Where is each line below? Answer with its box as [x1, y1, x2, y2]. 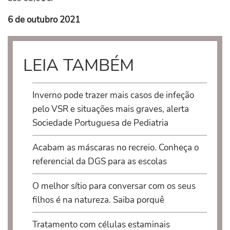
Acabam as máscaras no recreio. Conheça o [32, 142, 199, 154]
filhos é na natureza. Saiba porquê [32, 194, 164, 206]
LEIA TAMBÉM [23, 54, 134, 78]
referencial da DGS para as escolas [32, 156, 167, 168]
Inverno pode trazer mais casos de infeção [32, 89, 194, 102]
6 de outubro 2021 [8, 14, 80, 26]
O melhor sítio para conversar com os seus [32, 180, 196, 193]
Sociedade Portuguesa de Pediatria [32, 117, 168, 129]
